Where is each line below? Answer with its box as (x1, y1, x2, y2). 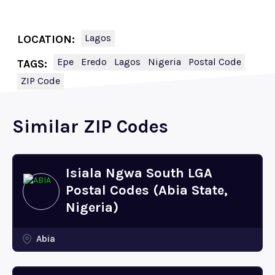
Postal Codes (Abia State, (66, 182, 228, 198)
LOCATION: (17, 33, 75, 46)
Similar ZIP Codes (12, 115, 168, 137)
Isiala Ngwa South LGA (66, 165, 212, 181)
